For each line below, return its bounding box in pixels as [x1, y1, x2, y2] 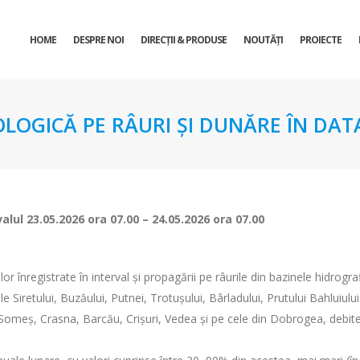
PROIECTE [300, 33, 342, 47]
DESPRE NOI [73, 33, 124, 47]
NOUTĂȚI [243, 33, 283, 47]
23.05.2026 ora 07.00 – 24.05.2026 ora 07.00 [27, 211, 264, 227]
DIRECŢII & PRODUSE [141, 33, 227, 47]
